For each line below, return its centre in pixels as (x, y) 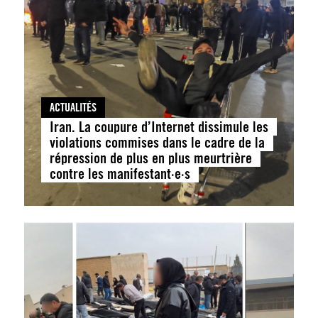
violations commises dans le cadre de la (157, 143)
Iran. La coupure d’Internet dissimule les (159, 127)
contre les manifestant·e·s (120, 174)
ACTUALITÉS (73, 108)
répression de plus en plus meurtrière (150, 158)
